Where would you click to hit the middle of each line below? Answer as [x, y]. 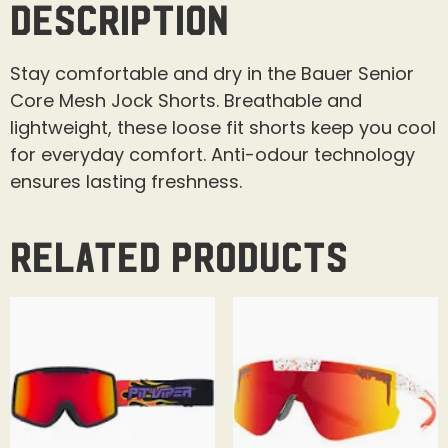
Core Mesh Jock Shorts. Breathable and [186, 100]
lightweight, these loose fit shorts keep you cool [223, 127]
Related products [179, 253]
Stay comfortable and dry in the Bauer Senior [212, 73]
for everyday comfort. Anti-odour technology [212, 154]
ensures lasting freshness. [126, 181]
